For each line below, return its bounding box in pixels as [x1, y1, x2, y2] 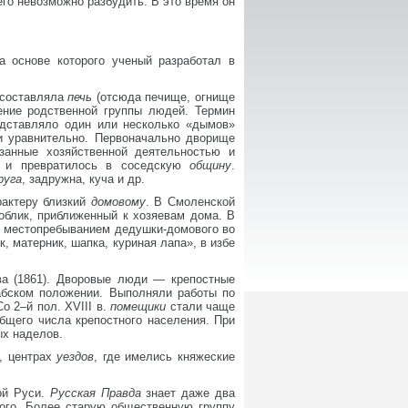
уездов [56, 350, 95, 363]
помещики [110, 300, 170, 313]
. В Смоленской [145, 195, 236, 209]
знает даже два [146, 386, 236, 400]
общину [189, 158, 231, 172]
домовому [90, 195, 146, 209]
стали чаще [169, 300, 236, 313]
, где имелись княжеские [94, 350, 236, 363]
